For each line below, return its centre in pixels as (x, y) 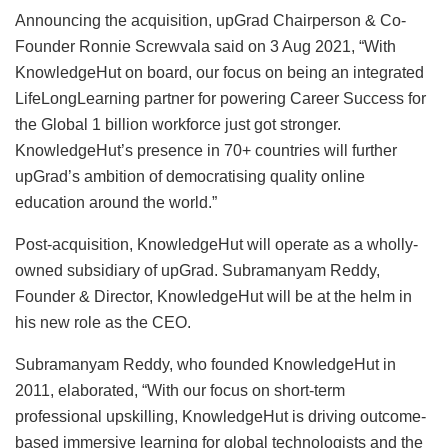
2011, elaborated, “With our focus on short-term (180, 391)
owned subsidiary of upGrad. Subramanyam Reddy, (197, 271)
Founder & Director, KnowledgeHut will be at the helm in (213, 297)
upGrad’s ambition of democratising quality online (190, 177)
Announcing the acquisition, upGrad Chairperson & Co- (210, 21)
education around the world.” (116, 203)
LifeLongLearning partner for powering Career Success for (220, 99)
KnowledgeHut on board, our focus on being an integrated (219, 73)
